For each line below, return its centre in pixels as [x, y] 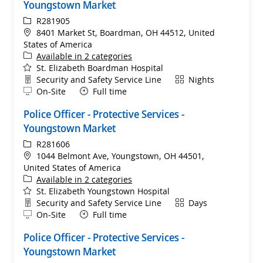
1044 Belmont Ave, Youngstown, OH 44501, [120, 156]
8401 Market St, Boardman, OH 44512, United [126, 32]
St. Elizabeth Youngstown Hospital [103, 191]
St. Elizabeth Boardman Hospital [100, 68]
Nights [201, 79]
